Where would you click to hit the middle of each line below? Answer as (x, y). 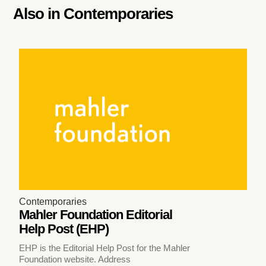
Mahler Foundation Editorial (96, 214)
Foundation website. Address (75, 259)
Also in (39, 13)
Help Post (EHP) (64, 229)
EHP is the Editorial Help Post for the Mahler (105, 248)
